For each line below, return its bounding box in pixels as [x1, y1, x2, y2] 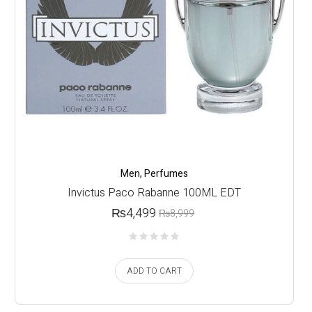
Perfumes [143, 166, 188, 181]
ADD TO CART [126, 265, 182, 278]
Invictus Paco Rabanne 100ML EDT [67, 184, 241, 201]
